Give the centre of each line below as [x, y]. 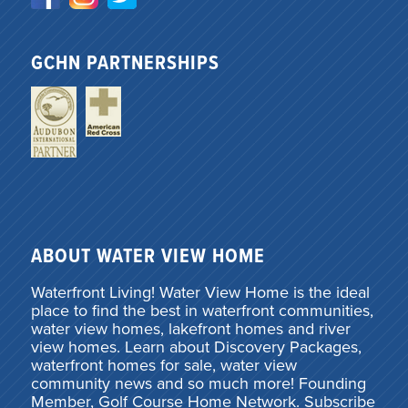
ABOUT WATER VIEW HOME [148, 258]
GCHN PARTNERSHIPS [125, 64]
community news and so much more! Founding [198, 383]
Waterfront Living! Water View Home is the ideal [200, 292]
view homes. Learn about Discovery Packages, [196, 347]
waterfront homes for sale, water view [163, 365]
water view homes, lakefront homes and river [190, 328]
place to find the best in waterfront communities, [202, 310]
